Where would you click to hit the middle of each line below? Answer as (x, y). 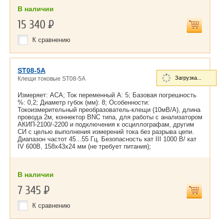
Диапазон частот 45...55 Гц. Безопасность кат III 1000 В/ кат (107, 139)
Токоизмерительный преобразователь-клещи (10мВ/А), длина (109, 110)
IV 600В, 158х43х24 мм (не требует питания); (84, 146)
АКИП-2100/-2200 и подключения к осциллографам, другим (106, 124)
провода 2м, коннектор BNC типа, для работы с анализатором (110, 117)
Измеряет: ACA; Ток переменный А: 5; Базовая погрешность (107, 95)
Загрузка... (188, 78)
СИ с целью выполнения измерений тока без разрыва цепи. (106, 132)
